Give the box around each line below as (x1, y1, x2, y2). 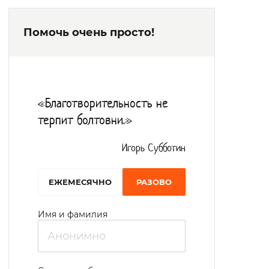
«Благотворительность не (38, 97, 168, 111)
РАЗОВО (136, 177, 172, 187)
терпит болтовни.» (38, 114, 132, 128)
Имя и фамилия (38, 209, 107, 220)
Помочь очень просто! (23, 26, 154, 39)
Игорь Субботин (122, 143, 186, 154)
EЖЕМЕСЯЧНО (49, 177, 112, 187)
